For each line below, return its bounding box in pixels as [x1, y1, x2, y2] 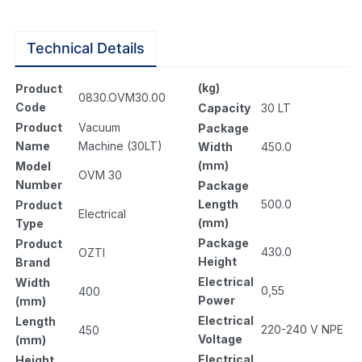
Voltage [198, 332, 242, 347]
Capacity [198, 101, 250, 116]
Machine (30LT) [78, 139, 162, 154]
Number [15, 178, 62, 192]
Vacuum [78, 120, 120, 135]
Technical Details [26, 40, 145, 57]
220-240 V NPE [261, 322, 343, 337]
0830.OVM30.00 [78, 90, 166, 105]
